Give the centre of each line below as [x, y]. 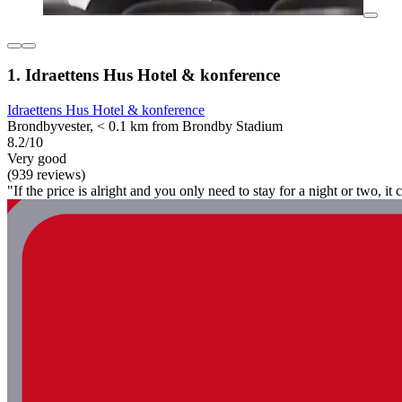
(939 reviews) [46, 175]
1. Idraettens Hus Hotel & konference [144, 75]
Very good [37, 159]
